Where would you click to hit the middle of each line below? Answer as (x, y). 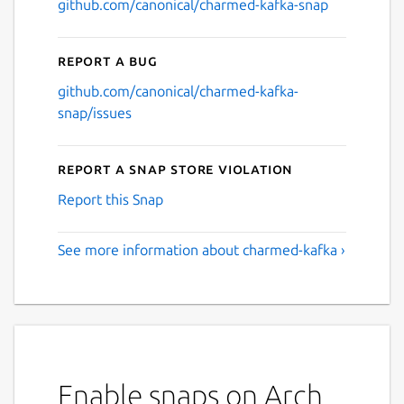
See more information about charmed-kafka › (202, 249)
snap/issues (95, 112)
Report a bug (108, 60)
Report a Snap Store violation (176, 168)
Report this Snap (110, 199)
